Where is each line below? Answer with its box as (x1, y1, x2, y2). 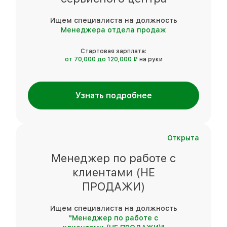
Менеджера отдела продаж (61, 25, 166, 34)
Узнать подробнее (75, 90, 152, 100)
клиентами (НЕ (72, 165, 155, 179)
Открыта (167, 133, 199, 142)
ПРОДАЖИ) (82, 179, 145, 193)
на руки (139, 55, 163, 63)
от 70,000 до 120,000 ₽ (64, 55, 139, 63)
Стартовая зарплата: (81, 47, 146, 55)
